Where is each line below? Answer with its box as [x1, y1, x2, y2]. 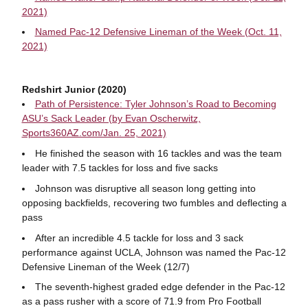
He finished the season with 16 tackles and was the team [34, 148, 282, 159]
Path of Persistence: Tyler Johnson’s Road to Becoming [34, 98, 276, 110]
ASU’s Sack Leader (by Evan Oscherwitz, [21, 113, 201, 124]
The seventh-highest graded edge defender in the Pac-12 [34, 281, 285, 293]
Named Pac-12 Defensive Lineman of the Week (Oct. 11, [34, 26, 282, 38]
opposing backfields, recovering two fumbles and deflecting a [21, 197, 287, 208]
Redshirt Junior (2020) [21, 84, 126, 96]
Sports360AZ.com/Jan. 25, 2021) [21, 127, 166, 139]
